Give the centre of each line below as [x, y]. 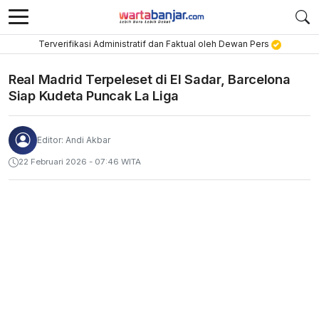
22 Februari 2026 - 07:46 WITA [80, 162]
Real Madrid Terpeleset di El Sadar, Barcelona [150, 79]
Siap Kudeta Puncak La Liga [94, 95]
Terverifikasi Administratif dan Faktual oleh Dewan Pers [155, 44]
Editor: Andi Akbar [74, 140]
